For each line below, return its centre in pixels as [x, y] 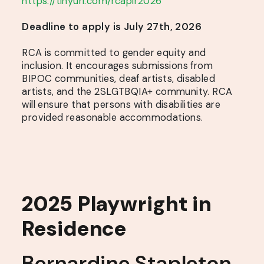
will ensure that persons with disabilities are [121, 104]
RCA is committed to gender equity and [114, 52]
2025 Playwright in [117, 204]
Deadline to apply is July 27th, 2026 [112, 27]
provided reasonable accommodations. [113, 117]
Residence [75, 228]
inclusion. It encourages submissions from [118, 65]
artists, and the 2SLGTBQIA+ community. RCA [127, 91]
